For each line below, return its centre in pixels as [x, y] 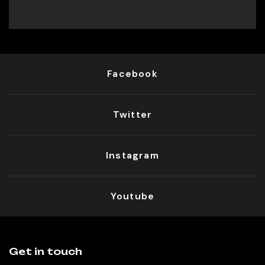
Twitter [132, 114]
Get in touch [46, 252]
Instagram [132, 155]
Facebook [132, 73]
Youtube [132, 196]
